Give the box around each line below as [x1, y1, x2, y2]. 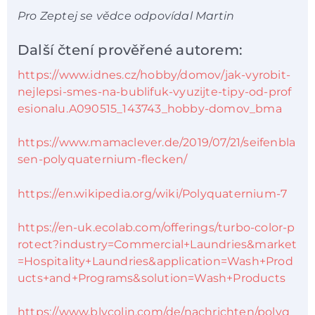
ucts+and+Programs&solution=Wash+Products [18, 271, 286, 285]
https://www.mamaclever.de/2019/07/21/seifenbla [18, 136, 296, 150]
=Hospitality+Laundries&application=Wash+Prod [18, 255, 293, 269]
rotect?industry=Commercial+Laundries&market [18, 238, 297, 252]
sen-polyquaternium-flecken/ [18, 153, 188, 167]
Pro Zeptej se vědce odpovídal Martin [18, 8, 235, 22]
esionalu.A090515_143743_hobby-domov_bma [18, 101, 282, 115]
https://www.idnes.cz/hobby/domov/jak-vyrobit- [18, 67, 291, 82]
